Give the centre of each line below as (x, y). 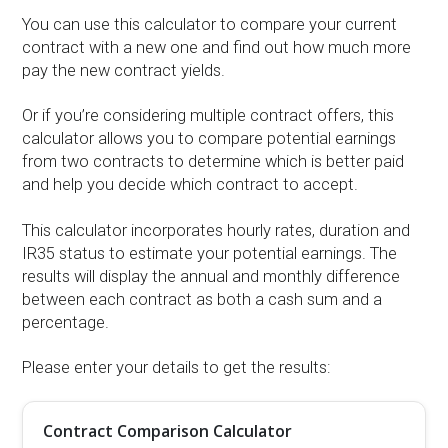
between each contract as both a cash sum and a (202, 299)
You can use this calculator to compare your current (210, 25)
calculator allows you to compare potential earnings (209, 139)
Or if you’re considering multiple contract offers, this (208, 116)
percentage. (66, 322)
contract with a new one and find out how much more (217, 48)
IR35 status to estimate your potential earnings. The (210, 253)
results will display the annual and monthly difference (211, 276)
